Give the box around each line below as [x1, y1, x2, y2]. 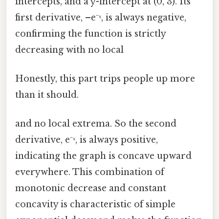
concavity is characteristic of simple [15, 199, 175, 210]
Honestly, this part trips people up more [15, 73, 195, 85]
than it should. [15, 89, 79, 101]
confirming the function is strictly [15, 28, 166, 39]
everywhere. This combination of [15, 167, 164, 178]
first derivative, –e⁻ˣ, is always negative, [15, 12, 186, 23]
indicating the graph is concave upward [15, 151, 192, 162]
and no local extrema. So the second [15, 118, 176, 130]
